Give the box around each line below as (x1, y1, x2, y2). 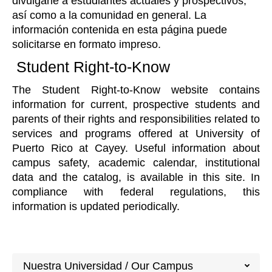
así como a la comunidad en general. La (12, 9, 206, 21)
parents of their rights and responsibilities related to (12, 113, 260, 125)
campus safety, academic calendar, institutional (12, 157, 260, 169)
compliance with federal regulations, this (12, 186, 260, 198)
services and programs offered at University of (12, 127, 260, 140)
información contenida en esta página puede (12, 24, 227, 36)
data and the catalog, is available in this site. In (12, 171, 260, 183)
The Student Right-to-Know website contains (12, 84, 260, 96)
